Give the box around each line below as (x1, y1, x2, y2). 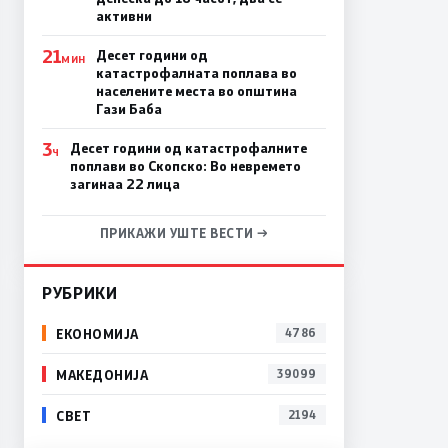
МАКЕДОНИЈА (56, 365, 149, 383)
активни (95, 7, 152, 26)
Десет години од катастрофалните (69, 139, 307, 158)
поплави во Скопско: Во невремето (69, 157, 301, 176)
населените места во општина (95, 82, 297, 101)
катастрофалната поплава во (95, 64, 297, 83)
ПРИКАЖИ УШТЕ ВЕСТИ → (99, 225, 269, 242)
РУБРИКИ (42, 282, 118, 304)
